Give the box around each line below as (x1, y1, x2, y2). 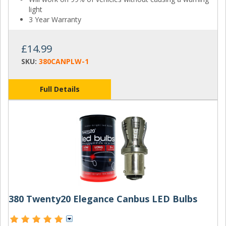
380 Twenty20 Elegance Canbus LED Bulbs (9, 193, 197, 205)
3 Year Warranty (29, 15, 81, 24)
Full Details (39, 84, 80, 94)
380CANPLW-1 (39, 56, 89, 66)
